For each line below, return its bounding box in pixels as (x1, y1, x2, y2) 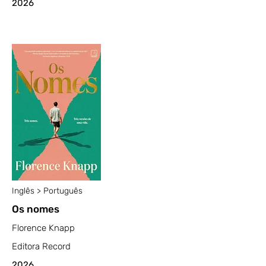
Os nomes (12, 203, 59, 215)
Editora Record (12, 241, 71, 252)
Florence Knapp (12, 223, 75, 233)
